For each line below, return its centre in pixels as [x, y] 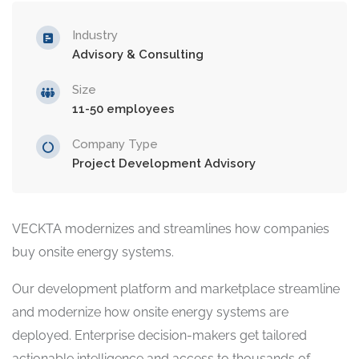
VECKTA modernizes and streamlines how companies [171, 228]
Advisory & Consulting [138, 54]
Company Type [115, 144]
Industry [95, 35]
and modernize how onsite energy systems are [150, 312]
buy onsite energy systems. [93, 252]
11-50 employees [123, 109]
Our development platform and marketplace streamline [176, 288]
